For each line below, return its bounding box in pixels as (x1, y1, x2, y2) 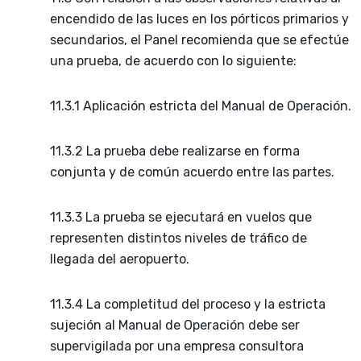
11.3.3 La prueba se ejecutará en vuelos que (50, 209, 312, 225)
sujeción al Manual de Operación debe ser (50, 317, 300, 333)
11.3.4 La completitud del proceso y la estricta (50, 296, 326, 312)
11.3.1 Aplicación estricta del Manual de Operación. (50, 98, 351, 114)
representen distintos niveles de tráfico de (50, 230, 307, 246)
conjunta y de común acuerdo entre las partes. (50, 164, 334, 180)
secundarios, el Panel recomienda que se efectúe (50, 31, 349, 48)
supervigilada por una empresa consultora (50, 338, 304, 354)
